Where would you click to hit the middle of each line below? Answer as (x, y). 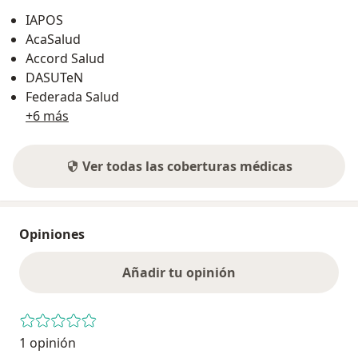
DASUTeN (54, 78)
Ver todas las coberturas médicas (187, 167)
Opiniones (52, 235)
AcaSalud (53, 40)
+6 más (47, 116)
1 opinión (48, 343)
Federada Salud (72, 97)
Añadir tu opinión (179, 273)
